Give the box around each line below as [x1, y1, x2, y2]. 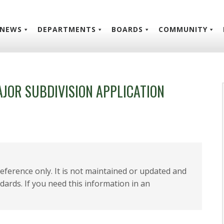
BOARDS [111, 24, 143, 34]
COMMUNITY [158, 24, 207, 34]
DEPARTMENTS [37, 24, 96, 34]
